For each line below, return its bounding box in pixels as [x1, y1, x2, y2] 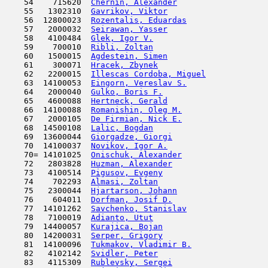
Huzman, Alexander [91, 159, 172, 168]
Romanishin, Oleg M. [91, 105, 182, 114]
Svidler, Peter [91, 249, 158, 258]
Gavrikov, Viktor [91, 7, 167, 16]
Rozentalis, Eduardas [91, 16, 187, 25]
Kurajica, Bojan [91, 222, 163, 231]
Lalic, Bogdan [91, 123, 153, 132]
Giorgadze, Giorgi [91, 132, 172, 141]
